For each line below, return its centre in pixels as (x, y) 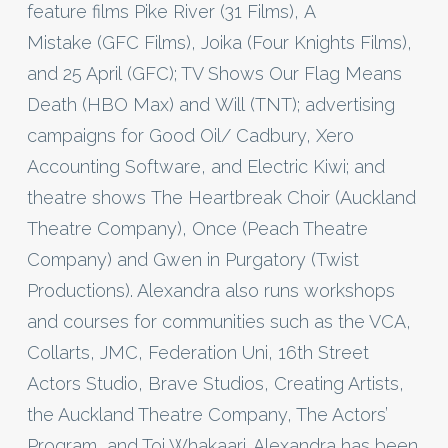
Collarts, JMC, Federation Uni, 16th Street (197, 353)
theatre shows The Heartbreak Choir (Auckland (221, 198)
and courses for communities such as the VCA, (218, 322)
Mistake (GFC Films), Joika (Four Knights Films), (219, 43)
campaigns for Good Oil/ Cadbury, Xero (190, 136)
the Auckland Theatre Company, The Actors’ (207, 415)
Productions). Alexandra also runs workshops (210, 291)
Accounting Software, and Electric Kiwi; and (205, 167)
